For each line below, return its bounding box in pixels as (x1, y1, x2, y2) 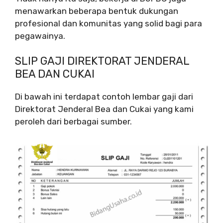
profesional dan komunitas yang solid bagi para (15, 18, 202, 28)
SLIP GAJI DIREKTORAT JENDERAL (15, 54, 189, 68)
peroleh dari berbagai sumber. (15, 116, 132, 127)
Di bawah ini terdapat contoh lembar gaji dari (15, 92, 193, 102)
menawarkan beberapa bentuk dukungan (15, 5, 178, 16)
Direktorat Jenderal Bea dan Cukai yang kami (15, 104, 194, 114)
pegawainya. (15, 30, 65, 41)
